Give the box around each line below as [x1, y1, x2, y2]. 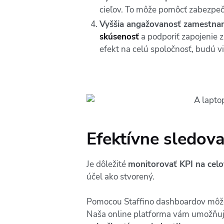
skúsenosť [99, 30, 139, 42]
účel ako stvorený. [86, 170, 154, 182]
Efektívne [86, 127, 159, 150]
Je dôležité [86, 158, 128, 170]
